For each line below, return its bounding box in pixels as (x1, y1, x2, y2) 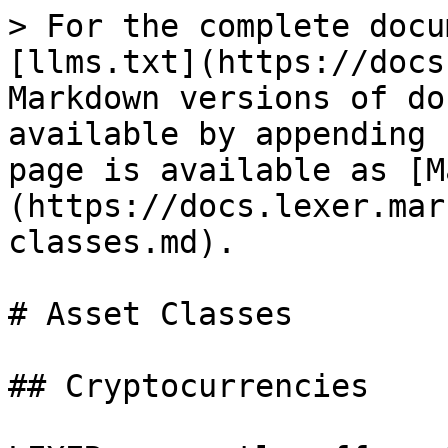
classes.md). (8, 224, 236, 260)
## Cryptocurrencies (8, 368, 369, 404)
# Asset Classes (8, 296, 293, 332)
